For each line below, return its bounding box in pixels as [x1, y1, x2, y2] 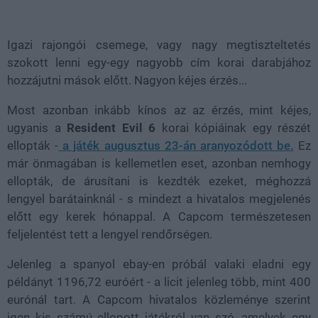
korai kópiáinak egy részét [155, 121, 311, 135]
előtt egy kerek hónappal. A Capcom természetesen [7, 209, 311, 224]
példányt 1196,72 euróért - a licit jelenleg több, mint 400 [7, 275, 311, 289]
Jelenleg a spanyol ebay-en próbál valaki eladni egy [7, 257, 311, 271]
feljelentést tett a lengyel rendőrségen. [7, 227, 212, 241]
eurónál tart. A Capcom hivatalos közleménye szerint [7, 292, 311, 307]
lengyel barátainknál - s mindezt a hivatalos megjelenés [7, 192, 311, 206]
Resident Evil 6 [67, 121, 155, 135]
